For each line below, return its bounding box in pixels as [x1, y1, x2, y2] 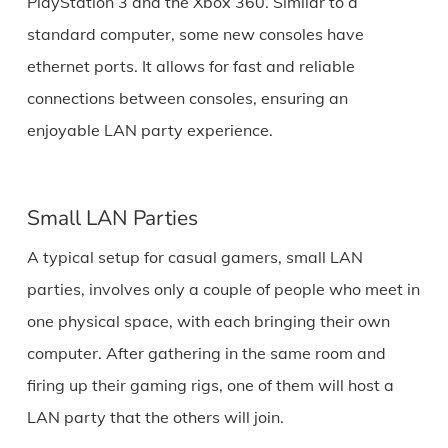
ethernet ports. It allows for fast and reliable [26, 55, 355, 76]
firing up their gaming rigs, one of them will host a [26, 374, 394, 395]
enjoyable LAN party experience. [26, 119, 273, 140]
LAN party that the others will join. [26, 406, 284, 427]
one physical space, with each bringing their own [26, 310, 390, 331]
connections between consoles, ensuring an [26, 87, 348, 108]
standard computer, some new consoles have [26, 23, 364, 44]
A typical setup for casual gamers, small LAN [26, 246, 363, 267]
